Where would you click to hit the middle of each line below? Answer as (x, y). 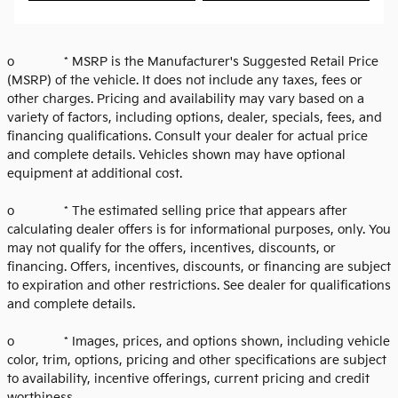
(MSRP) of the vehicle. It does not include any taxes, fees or (185, 81)
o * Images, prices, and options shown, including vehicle (199, 342)
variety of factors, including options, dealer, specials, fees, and (195, 118)
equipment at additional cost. (95, 174)
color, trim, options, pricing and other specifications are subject (197, 361)
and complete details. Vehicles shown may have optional (176, 155)
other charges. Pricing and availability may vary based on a (186, 99)
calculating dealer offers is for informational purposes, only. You (199, 230)
